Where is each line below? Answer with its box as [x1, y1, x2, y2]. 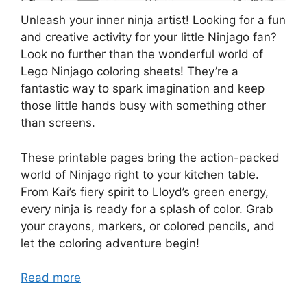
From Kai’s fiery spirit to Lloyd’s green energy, [21, 184, 269, 199]
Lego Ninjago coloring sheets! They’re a [21, 64, 238, 78]
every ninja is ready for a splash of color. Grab [21, 201, 273, 216]
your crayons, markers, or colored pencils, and [21, 219, 275, 233]
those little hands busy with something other [21, 99, 266, 112]
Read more [21, 271, 81, 284]
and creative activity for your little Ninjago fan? [21, 30, 277, 44]
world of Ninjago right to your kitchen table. [21, 167, 259, 182]
